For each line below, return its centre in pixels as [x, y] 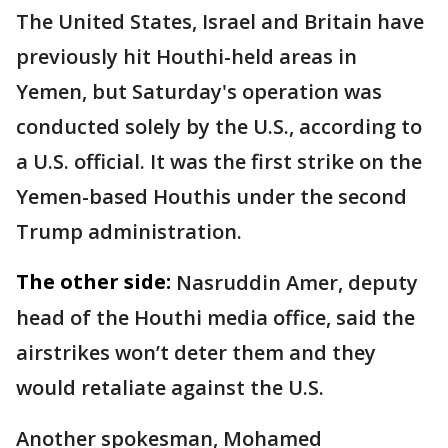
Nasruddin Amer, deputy [297, 282]
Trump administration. [129, 231]
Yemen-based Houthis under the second [211, 196]
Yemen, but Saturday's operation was [199, 91]
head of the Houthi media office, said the [215, 317]
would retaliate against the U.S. [170, 387]
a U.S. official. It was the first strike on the [219, 161]
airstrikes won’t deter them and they [196, 352]
